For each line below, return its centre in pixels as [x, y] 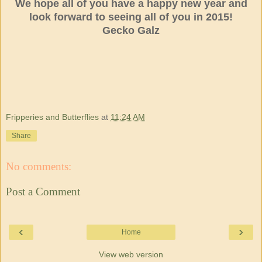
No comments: [39, 166]
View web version [131, 254]
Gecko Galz [131, 31]
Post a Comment [43, 192]
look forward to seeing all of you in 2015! [131, 17]
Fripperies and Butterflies [52, 117]
